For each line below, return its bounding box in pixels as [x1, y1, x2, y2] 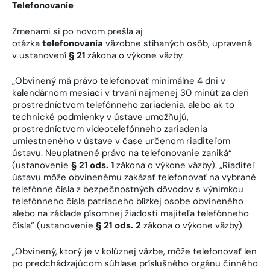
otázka [12, 37, 42, 49]
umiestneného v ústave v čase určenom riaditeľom [12, 135, 230, 148]
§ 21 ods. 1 [71, 159, 114, 172]
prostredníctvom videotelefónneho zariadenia [12, 123, 207, 136]
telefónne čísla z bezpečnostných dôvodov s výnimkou [12, 183, 243, 196]
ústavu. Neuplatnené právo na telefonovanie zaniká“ [12, 147, 232, 160]
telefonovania [42, 37, 103, 49]
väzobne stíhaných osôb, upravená [103, 37, 252, 49]
